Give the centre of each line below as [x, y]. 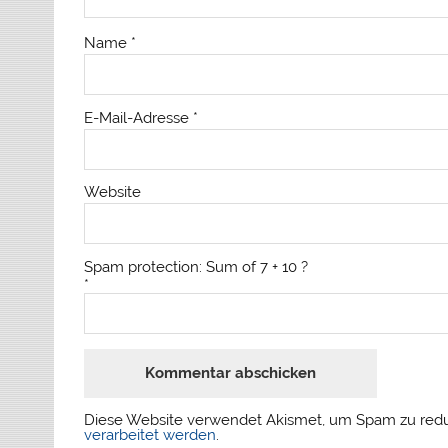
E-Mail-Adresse [139, 117]
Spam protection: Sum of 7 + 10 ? [196, 266]
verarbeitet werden [150, 434]
